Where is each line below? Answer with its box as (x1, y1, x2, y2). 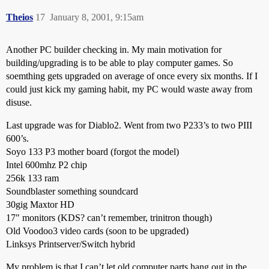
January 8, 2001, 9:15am (50, 12, 144, 22)
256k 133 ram (6, 173, 59, 183)
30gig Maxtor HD (6, 199, 74, 210)
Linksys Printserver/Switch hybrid (6, 239, 135, 249)
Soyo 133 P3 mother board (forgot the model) (6, 147, 179, 157)
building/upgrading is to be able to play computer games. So (6, 58, 233, 68)
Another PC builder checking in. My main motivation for (6, 44, 222, 55)
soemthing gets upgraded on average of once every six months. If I (6, 71, 258, 81)
